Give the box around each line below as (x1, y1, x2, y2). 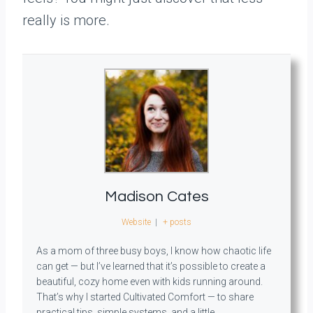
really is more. (22, 12, 110, 29)
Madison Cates (104, 189, 209, 205)
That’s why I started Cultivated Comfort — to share (36, 291, 254, 303)
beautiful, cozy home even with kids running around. (36, 276, 263, 288)
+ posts (162, 217, 191, 228)
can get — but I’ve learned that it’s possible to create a (36, 261, 265, 272)
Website (122, 217, 152, 228)
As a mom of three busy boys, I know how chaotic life (36, 245, 271, 257)
